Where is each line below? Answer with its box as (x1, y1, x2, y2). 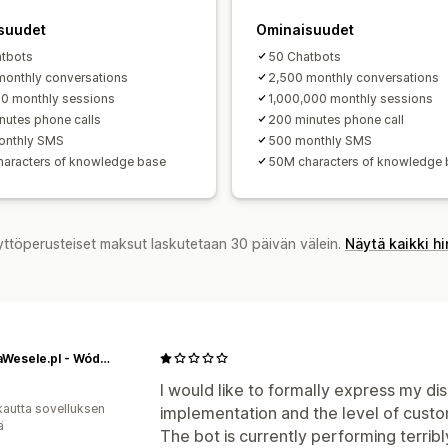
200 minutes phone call (268, 111, 404, 127)
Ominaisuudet (256, 20, 354, 38)
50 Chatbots (268, 48, 341, 64)
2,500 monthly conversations (268, 69, 439, 85)
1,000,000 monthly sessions (268, 90, 433, 106)
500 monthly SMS (268, 132, 372, 148)
